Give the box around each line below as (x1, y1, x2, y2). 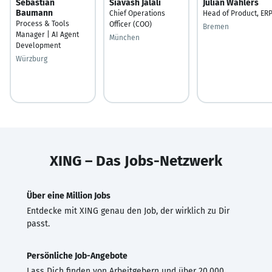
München (109, 33, 140, 42)
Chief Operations (109, 8, 165, 18)
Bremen (203, 22, 229, 31)
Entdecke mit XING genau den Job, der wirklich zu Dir (27, 205, 229, 216)
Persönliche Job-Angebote (27, 250, 127, 261)
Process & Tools (16, 19, 69, 28)
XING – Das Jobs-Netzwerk (50, 152, 222, 169)
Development (16, 41, 61, 50)
